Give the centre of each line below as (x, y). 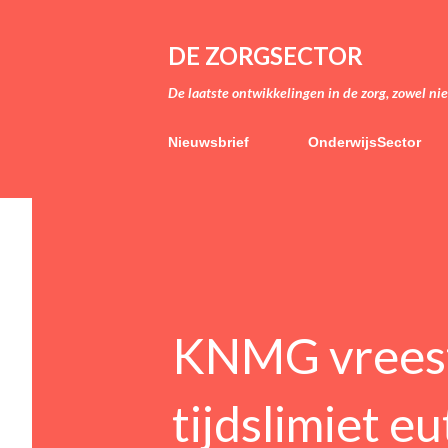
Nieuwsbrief (208, 142)
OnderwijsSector (364, 142)
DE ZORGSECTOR (265, 55)
